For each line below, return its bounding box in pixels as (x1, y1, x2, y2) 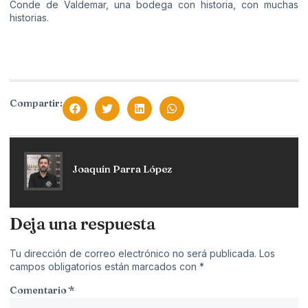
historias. (10, 11, 49, 23)
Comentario (10, 283, 69, 296)
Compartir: (10, 96, 63, 109)
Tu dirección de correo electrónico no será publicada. (10, 247, 256, 259)
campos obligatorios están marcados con (10, 260, 199, 272)
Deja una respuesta (10, 213, 155, 234)
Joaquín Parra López (72, 162, 172, 176)
